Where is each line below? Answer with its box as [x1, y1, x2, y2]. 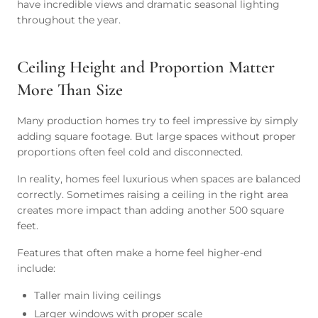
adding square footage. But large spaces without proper [17, 130, 296, 143]
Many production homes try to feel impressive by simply [17, 114, 298, 127]
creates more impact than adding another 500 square [17, 204, 284, 216]
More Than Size [17, 79, 123, 100]
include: [17, 262, 55, 275]
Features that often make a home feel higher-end [17, 246, 262, 259]
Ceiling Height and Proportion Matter [17, 57, 275, 77]
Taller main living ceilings [34, 289, 161, 302]
